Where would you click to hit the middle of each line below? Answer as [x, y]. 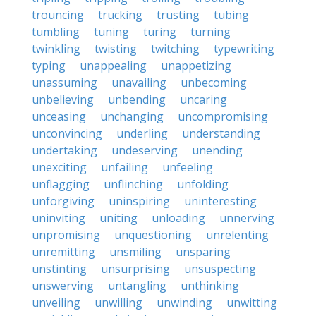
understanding [221, 133]
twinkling [56, 49]
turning [211, 32]
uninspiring [139, 201]
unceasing [59, 116]
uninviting [59, 218]
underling [142, 133]
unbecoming [214, 83]
